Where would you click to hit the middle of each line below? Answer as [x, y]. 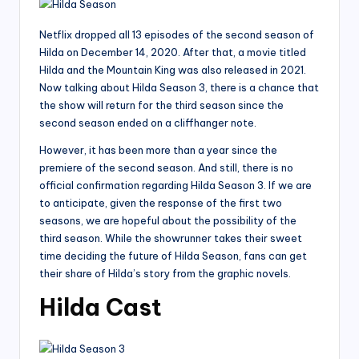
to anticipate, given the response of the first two [161, 203]
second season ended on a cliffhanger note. [148, 123]
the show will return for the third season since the [161, 105]
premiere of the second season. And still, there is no [166, 168]
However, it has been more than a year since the [158, 150]
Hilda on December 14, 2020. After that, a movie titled [173, 52]
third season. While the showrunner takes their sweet [171, 238]
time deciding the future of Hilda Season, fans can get [173, 256]
